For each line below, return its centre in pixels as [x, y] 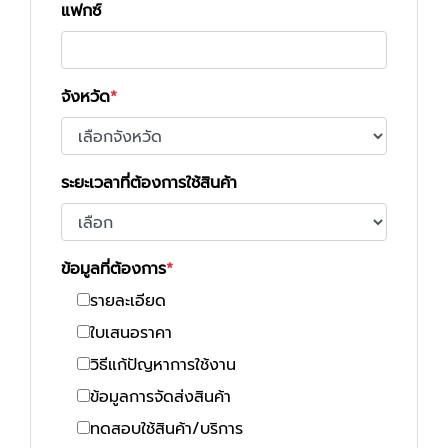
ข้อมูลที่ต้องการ [113, 269]
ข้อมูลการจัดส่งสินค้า [160, 397]
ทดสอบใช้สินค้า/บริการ [166, 429]
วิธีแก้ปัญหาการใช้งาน [163, 365]
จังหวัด [85, 97]
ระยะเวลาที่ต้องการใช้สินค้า [149, 183]
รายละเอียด [128, 301]
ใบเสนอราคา [131, 333]
